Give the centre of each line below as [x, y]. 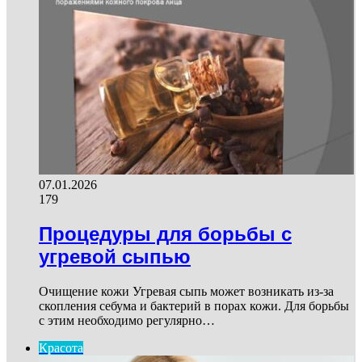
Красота [61, 347]
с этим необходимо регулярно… [127, 320]
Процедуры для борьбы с [165, 234]
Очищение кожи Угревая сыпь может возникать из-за [186, 291]
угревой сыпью [115, 256]
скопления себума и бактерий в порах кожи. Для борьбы [194, 305]
